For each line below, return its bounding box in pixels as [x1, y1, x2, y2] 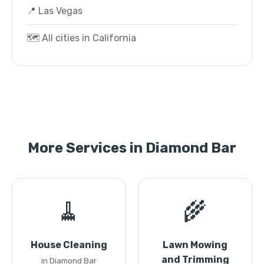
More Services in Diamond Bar [28, 140, 236, 156]
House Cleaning [31, 239, 107, 250]
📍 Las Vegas [27, 5, 82, 16]
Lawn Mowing [163, 239, 227, 250]
